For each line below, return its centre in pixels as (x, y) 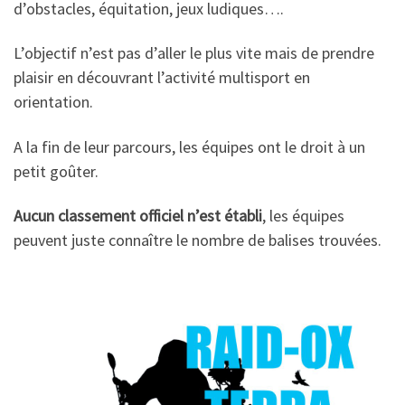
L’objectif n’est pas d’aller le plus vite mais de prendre (194, 53)
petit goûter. (56, 171)
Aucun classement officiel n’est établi (138, 216)
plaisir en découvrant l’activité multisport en (162, 77)
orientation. (53, 102)
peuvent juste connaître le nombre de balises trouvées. (198, 240)
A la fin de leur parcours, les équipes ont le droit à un (189, 146)
